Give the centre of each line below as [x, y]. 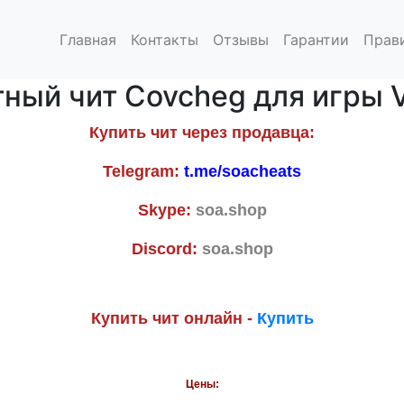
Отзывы [241, 39]
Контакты [165, 39]
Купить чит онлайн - [174, 318]
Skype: [166, 210]
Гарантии [316, 39]
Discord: [166, 248]
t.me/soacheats [243, 171]
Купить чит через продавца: [202, 132]
